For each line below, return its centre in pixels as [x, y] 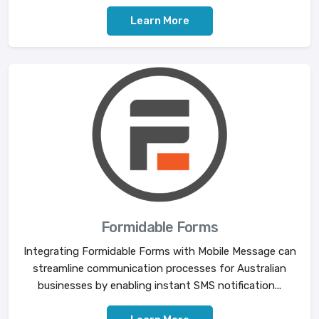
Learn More [159, 21]
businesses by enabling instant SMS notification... [159, 286]
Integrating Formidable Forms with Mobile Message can [159, 252]
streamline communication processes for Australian [159, 269]
